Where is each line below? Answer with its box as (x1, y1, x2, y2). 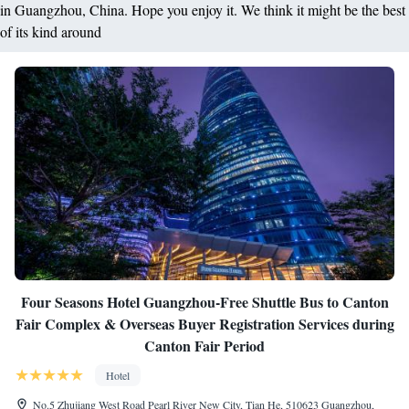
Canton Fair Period (144, 335, 265, 356)
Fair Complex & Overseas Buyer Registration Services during (15, 313, 394, 334)
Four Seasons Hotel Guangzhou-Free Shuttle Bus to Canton (20, 291, 389, 312)
